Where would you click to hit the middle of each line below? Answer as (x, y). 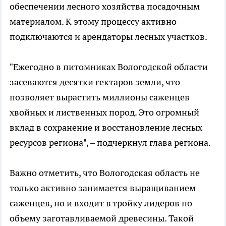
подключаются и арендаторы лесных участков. (108, 36)
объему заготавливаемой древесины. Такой (102, 218)
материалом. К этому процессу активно (93, 21)
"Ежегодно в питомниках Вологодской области (109, 67)
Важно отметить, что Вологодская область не (105, 173)
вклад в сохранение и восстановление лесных (106, 127)
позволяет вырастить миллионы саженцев (100, 97)
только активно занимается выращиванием (103, 188)
